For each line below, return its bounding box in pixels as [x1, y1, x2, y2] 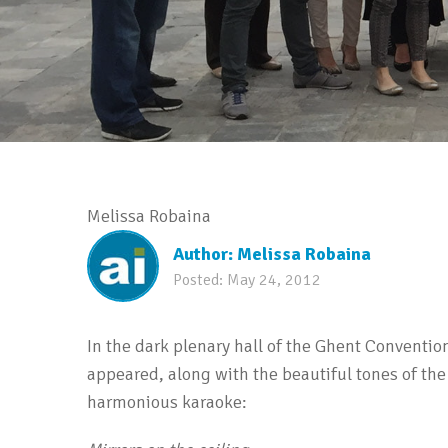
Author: [173, 242, 237, 265]
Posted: [173, 269, 227, 290]
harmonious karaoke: [87, 391, 247, 413]
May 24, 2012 [227, 269, 321, 290]
